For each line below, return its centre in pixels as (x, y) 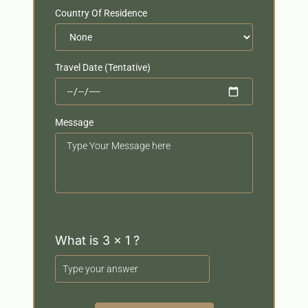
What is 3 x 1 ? (97, 241)
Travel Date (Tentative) (103, 68)
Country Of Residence (101, 13)
